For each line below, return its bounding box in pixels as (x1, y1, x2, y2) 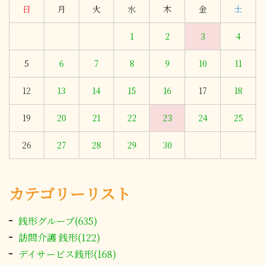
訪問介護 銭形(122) (18, 231, 101, 245)
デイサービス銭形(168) (18, 247, 117, 261)
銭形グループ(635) (18, 214, 98, 228)
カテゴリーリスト (9, 182, 131, 205)
